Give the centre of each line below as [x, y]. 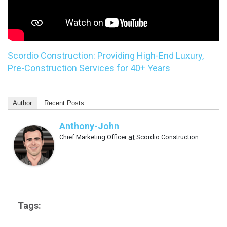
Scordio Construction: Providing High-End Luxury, [106, 56]
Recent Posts [64, 103]
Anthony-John [89, 126]
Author [22, 103]
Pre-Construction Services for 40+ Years [90, 68]
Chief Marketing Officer [93, 137]
